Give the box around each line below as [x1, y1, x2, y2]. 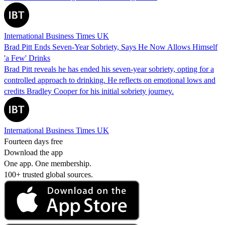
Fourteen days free [4, 137, 63, 146]
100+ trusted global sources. [4, 170, 93, 179]
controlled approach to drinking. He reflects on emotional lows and [4, 75, 215, 84]
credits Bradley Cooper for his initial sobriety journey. [4, 86, 174, 95]
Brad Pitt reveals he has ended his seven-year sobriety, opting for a [4, 64, 214, 73]
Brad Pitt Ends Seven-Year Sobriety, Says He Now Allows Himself [4, 42, 217, 51]
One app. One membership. [4, 159, 91, 168]
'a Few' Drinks [4, 53, 50, 62]
